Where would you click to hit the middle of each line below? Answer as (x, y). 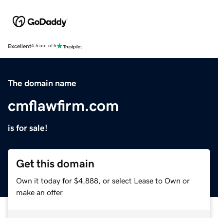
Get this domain (55, 163)
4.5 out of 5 (44, 46)
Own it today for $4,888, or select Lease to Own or (103, 180)
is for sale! (28, 128)
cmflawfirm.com (63, 105)
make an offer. (40, 192)
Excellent (19, 46)
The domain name (42, 83)
